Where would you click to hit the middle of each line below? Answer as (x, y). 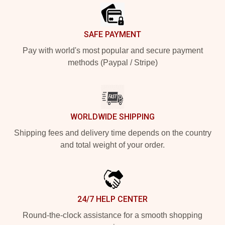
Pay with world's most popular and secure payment (113, 50)
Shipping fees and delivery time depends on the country (113, 133)
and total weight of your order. (113, 145)
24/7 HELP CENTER (113, 199)
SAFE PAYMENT (113, 34)
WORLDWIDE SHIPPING (113, 117)
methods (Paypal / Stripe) (113, 63)
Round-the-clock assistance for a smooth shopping (113, 215)
